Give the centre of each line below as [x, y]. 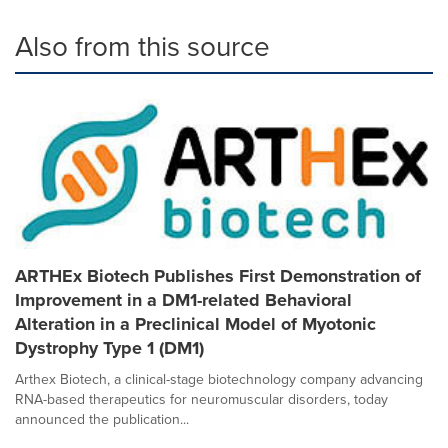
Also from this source [142, 46]
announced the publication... [102, 419]
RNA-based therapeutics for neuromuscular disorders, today [201, 399]
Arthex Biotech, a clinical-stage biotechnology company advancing [219, 379]
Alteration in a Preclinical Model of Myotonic [195, 324]
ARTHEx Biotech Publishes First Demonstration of [218, 276]
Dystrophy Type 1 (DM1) [109, 348]
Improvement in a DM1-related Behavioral [183, 300]
